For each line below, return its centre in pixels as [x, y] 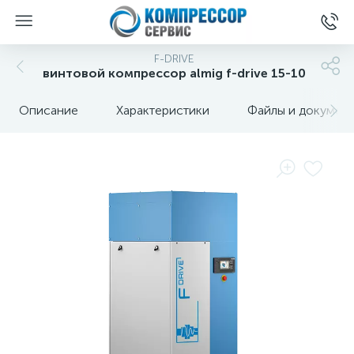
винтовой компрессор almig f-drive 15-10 [174, 73]
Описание [49, 110]
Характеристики [163, 110]
